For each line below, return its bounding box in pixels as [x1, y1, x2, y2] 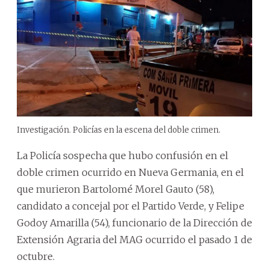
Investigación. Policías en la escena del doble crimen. [17, 124, 220, 135]
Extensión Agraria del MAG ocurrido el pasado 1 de [17, 233, 252, 246]
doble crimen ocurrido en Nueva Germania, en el [17, 166, 244, 178]
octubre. [17, 250, 55, 262]
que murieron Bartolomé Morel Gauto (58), [17, 183, 214, 195]
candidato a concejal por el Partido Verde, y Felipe [17, 199, 244, 212]
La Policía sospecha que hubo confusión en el [17, 149, 228, 162]
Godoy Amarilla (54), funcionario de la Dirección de [17, 216, 252, 229]
